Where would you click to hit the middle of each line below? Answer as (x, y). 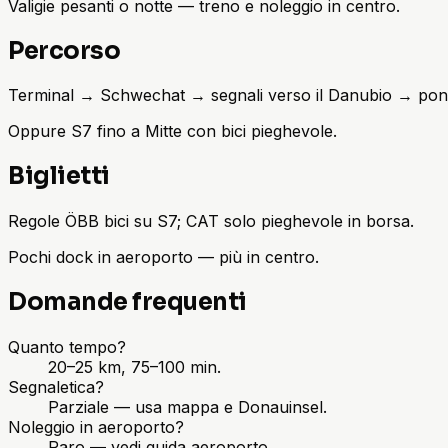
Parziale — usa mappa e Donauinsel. (187, 407)
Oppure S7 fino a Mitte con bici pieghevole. (172, 131)
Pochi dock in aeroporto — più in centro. (163, 257)
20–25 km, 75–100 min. (134, 367)
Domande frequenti (127, 302)
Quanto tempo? (67, 347)
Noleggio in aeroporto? (96, 427)
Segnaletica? (56, 387)
